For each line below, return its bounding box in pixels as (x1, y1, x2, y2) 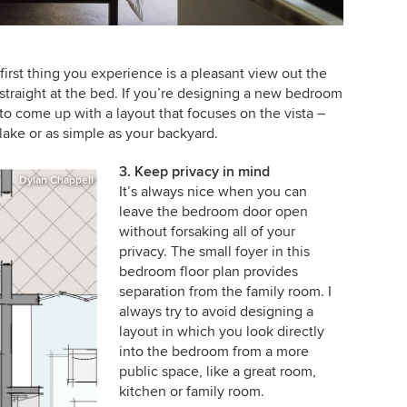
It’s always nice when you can (118, 183, 307, 202)
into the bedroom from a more (118, 342, 309, 362)
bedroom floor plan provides (118, 263, 298, 282)
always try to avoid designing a (118, 303, 313, 322)
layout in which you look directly (118, 323, 324, 342)
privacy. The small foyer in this (118, 243, 310, 262)
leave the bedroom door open (118, 203, 308, 222)
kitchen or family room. (118, 382, 264, 402)
